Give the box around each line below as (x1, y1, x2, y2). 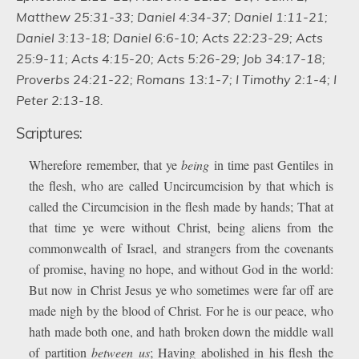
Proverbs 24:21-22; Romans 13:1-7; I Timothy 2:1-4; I (16, 71, 337, 87)
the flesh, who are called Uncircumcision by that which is (29, 177, 333, 194)
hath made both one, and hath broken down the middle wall (29, 323, 333, 340)
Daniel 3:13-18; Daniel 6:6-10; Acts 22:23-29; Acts (16, 30, 323, 46)
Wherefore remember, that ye (29, 156, 182, 173)
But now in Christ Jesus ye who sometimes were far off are (29, 281, 333, 298)
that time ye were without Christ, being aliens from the (29, 219, 333, 236)
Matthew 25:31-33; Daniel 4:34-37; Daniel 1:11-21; (16, 9, 328, 25)
